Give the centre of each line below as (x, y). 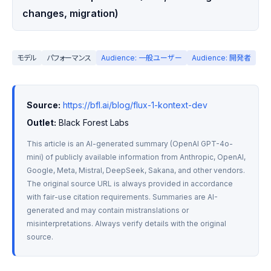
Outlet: (41, 122)
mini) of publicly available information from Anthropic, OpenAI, (136, 157)
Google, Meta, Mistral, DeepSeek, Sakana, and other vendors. (136, 170)
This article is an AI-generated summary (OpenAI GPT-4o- (130, 144)
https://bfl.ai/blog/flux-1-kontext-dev (135, 105)
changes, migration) (70, 13)
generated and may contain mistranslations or (108, 210)
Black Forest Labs (93, 122)
